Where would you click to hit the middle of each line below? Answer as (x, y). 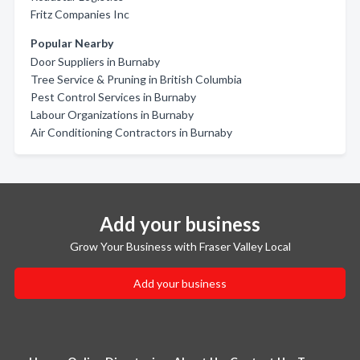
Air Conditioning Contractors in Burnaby (131, 132)
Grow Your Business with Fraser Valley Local (180, 246)
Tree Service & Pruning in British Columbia (136, 79)
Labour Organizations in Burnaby (112, 115)
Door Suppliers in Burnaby (95, 61)
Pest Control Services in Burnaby (113, 97)
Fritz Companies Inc (80, 14)
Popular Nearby (72, 43)
